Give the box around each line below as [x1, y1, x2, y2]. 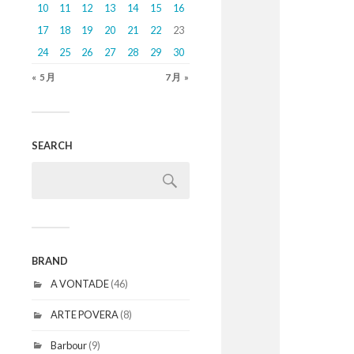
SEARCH [32, 139, 73, 152]
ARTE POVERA [51, 307, 119, 321]
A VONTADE [51, 277, 109, 290]
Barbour [51, 338, 87, 352]
